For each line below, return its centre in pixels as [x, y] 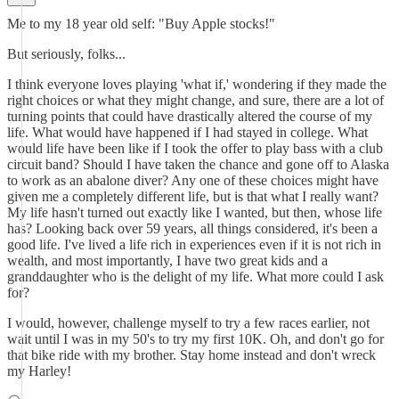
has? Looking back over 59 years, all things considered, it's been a [192, 228]
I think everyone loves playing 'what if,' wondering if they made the [197, 84]
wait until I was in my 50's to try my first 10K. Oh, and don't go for [195, 339]
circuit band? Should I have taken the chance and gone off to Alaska [198, 164]
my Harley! [39, 371]
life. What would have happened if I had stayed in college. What [187, 132]
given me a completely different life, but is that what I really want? [193, 196]
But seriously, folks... [66, 54]
